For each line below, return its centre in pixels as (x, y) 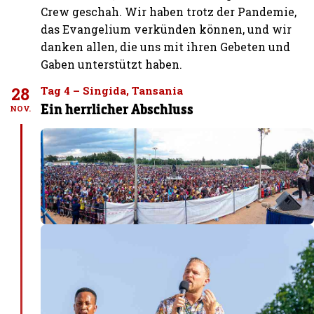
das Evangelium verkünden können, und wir (166, 29)
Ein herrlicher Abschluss (117, 108)
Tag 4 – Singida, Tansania (112, 90)
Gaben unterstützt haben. (112, 64)
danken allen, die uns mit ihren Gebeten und (166, 46)
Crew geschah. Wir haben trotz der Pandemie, (169, 11)
